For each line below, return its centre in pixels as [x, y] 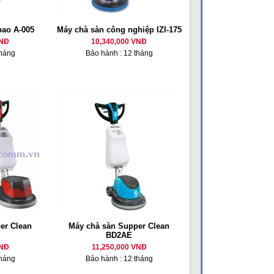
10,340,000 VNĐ [119, 42]
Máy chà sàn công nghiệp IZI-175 [119, 30]
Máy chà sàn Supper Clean [119, 226]
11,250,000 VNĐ [119, 247]
